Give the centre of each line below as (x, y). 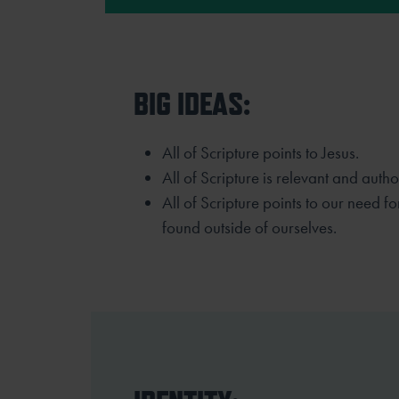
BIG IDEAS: (192, 103)
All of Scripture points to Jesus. (261, 152)
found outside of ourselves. (249, 227)
